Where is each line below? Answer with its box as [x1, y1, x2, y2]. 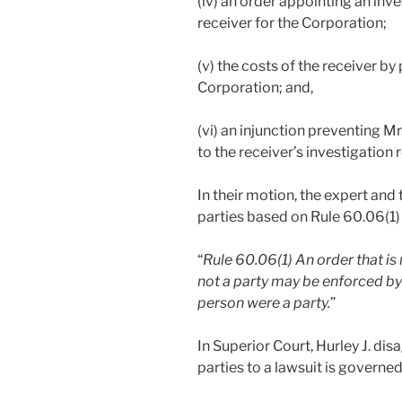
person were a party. [197, 294, 330, 312]
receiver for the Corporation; [197, 14, 387, 32]
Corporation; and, [197, 79, 313, 97]
